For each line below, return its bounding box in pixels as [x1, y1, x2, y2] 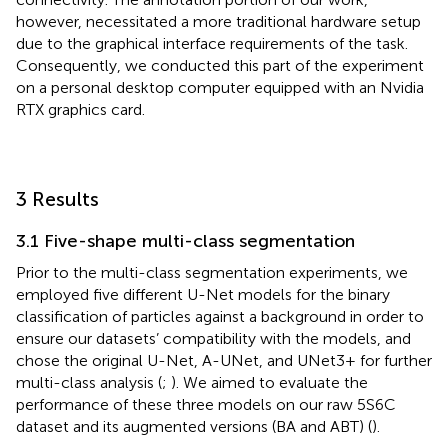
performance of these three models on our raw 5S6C [16, 394, 396, 414]
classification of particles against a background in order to [16, 306, 424, 326]
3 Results [16, 186, 99, 211]
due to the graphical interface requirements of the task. [16, 33, 408, 53]
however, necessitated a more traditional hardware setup [16, 11, 421, 31]
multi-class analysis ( [16, 372, 162, 392]
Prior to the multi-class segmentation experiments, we [16, 262, 408, 282]
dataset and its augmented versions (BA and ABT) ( [16, 416, 372, 436]
